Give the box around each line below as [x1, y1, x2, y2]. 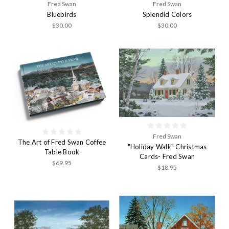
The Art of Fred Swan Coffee [17, 138, 106, 147]
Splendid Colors [142, 10, 192, 18]
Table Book [44, 148, 80, 156]
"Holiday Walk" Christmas [127, 142, 207, 151]
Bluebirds [47, 10, 77, 18]
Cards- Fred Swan [140, 152, 195, 161]
